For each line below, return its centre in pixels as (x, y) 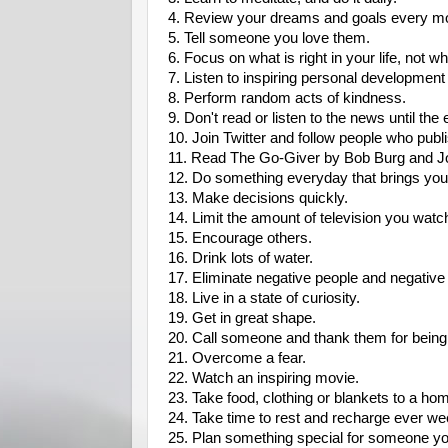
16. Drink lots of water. (240, 258)
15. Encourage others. (240, 238)
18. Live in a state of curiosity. (264, 298)
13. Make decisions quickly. (258, 198)
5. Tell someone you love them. (269, 38)
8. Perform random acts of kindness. (287, 98)
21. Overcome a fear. (237, 358)
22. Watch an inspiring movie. (263, 378)
